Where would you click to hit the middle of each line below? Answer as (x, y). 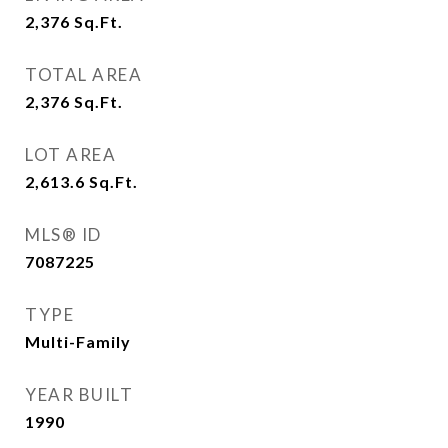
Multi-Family (78, 341)
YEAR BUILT (79, 394)
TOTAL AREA (83, 74)
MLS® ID (63, 234)
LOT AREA (70, 154)
